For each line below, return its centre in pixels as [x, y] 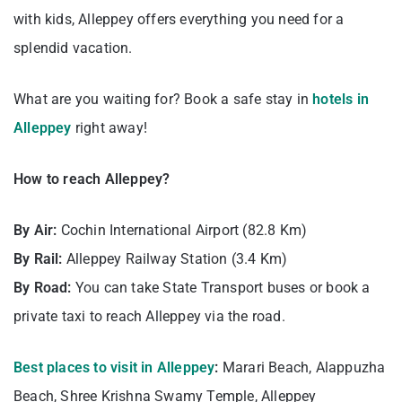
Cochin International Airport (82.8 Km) [184, 230]
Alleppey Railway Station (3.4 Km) [177, 258]
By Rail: [40, 258]
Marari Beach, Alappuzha [304, 367]
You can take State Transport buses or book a [223, 287]
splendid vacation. [73, 48]
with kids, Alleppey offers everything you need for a [179, 19]
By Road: [44, 287]
